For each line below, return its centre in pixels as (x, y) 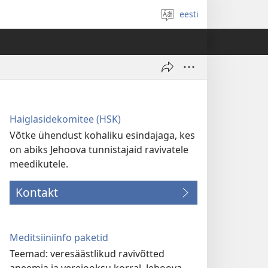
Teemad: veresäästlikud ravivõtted (87, 254)
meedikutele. (39, 164)
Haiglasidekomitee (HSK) (65, 119)
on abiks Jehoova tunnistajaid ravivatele (99, 150)
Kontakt (37, 192)
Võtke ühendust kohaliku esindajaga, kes (102, 135)
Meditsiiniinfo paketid (59, 237)
